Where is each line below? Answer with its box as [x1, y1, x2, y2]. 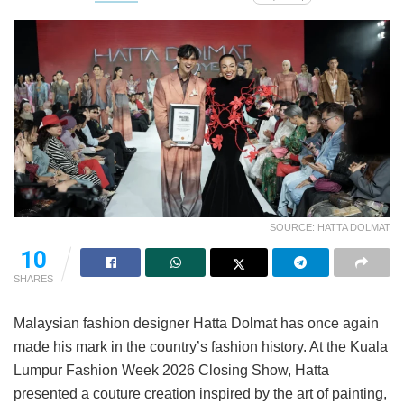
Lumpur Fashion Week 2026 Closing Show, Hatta [14, 363, 329, 379]
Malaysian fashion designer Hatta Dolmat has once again [14, 316, 379, 332]
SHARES [14, 273, 53, 285]
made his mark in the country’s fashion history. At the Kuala [14, 339, 388, 355]
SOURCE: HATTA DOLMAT [270, 222, 390, 234]
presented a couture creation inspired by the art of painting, [14, 386, 387, 402]
